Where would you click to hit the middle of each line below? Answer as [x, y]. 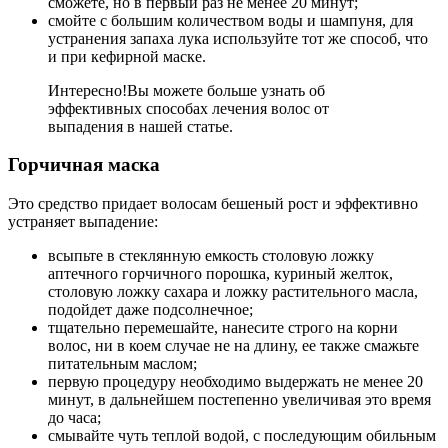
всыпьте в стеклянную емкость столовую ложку [211, 255]
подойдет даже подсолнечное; [150, 309]
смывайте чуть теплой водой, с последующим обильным [242, 435]
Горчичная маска [84, 165]
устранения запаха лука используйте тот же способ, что [238, 38]
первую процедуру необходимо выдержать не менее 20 [235, 381]
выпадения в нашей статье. [140, 126]
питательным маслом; [122, 363]
